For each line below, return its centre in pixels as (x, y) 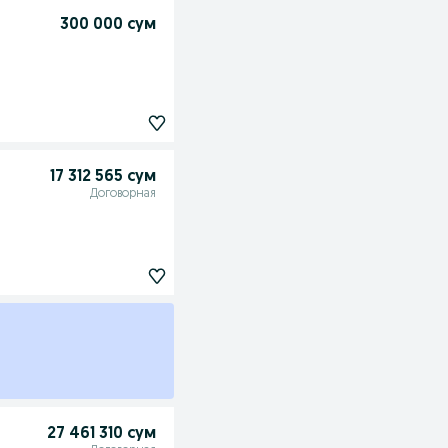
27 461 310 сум (101, 434)
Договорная (122, 194)
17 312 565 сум (102, 177)
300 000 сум (107, 25)
